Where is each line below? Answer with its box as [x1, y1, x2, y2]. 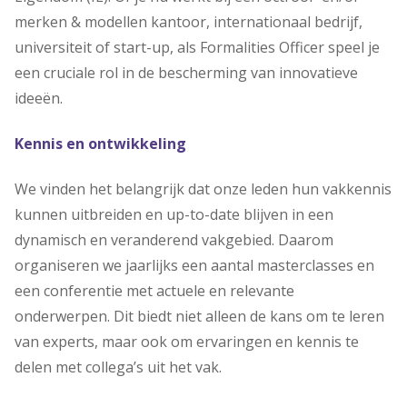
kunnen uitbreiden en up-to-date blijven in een [15, 204, 333, 224]
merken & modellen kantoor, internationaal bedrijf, [15, 12, 362, 32]
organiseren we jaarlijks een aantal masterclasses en [15, 255, 374, 275]
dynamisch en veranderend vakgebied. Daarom [15, 230, 333, 250]
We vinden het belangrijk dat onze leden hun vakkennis [15, 179, 392, 199]
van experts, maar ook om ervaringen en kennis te [15, 332, 359, 352]
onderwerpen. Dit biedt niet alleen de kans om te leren [15, 306, 384, 326]
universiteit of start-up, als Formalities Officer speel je [15, 37, 380, 57]
